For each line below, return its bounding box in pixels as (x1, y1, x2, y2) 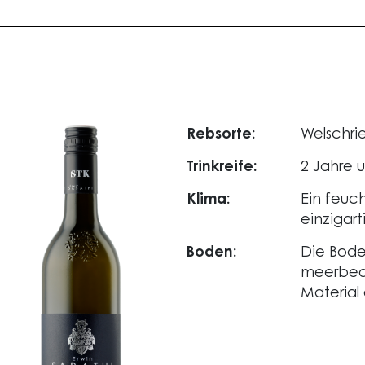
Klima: (187, 193, 231, 208)
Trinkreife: (187, 161, 257, 175)
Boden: (187, 246, 237, 261)
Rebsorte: (187, 128, 256, 143)
